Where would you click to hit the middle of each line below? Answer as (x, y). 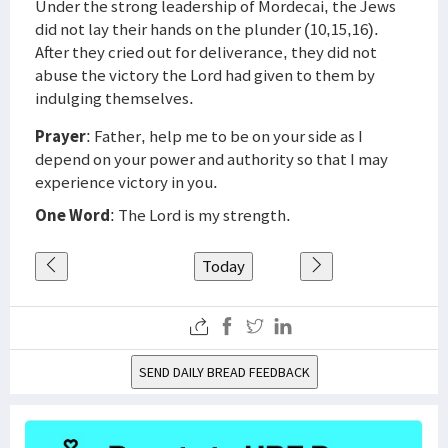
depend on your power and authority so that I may (211, 159)
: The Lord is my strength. (200, 215)
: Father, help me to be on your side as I (224, 136)
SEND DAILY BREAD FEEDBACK (224, 372)
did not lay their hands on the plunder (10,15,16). (207, 29)
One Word (72, 215)
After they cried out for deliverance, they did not (206, 52)
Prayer (60, 136)
